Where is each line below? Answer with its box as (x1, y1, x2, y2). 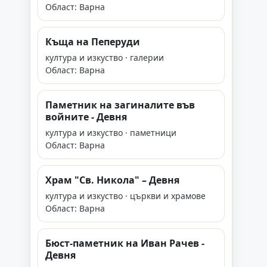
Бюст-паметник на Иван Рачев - (45, 237, 204, 250)
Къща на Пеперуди (45, 35, 140, 48)
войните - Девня (45, 110, 127, 123)
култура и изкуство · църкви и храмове (45, 190, 206, 201)
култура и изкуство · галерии (45, 52, 164, 63)
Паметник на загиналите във (45, 98, 195, 111)
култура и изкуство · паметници (45, 127, 176, 138)
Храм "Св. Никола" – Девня (45, 173, 179, 187)
